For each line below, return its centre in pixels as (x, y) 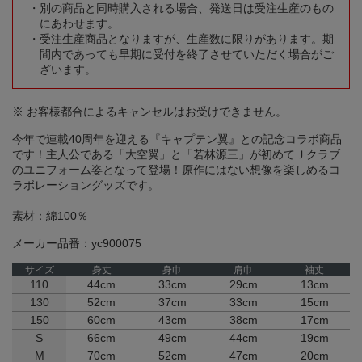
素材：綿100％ (50, 216)
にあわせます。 (79, 24)
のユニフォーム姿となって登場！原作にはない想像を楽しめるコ (176, 170)
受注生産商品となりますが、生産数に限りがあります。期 (187, 39)
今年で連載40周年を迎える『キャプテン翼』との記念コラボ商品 (177, 139)
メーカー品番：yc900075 (77, 244)
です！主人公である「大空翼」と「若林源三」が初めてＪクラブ (176, 155)
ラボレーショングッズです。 (86, 185)
